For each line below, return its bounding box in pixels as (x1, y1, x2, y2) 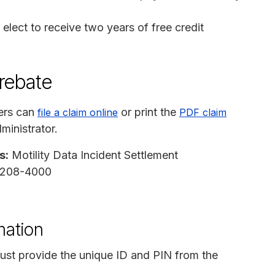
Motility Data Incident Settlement (9, 148, 178, 161)
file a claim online (37, 106, 118, 118)
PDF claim (179, 106, 227, 118)
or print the (118, 105, 179, 118)
